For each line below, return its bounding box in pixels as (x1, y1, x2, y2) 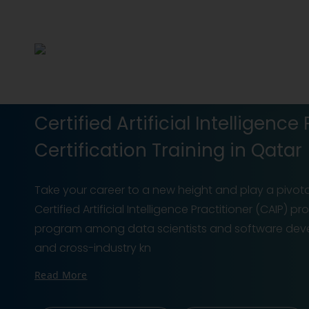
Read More (34, 268, 88, 281)
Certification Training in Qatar (34, 138, 302, 163)
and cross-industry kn (34, 240, 151, 256)
